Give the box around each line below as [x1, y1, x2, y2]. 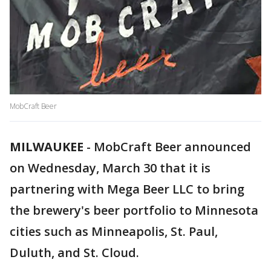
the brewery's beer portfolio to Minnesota [10, 202, 258, 219]
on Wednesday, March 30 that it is [10, 160, 211, 177]
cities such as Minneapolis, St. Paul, [10, 223, 218, 240]
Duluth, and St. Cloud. [10, 244, 139, 261]
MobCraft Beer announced [94, 139, 251, 155]
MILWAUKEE [10, 139, 83, 155]
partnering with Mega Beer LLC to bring [10, 181, 244, 198]
